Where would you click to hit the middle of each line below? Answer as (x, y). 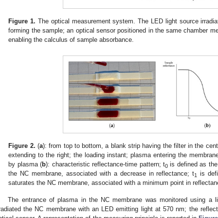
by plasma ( (25, 164)
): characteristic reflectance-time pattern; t (105, 164)
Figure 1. (22, 21)
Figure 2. (22, 145)
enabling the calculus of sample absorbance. (71, 39)
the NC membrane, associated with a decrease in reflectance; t (101, 173)
